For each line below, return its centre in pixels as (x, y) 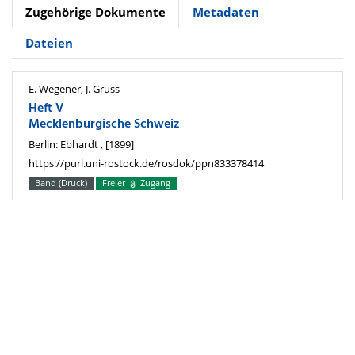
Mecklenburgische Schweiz (104, 125)
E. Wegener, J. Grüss (74, 89)
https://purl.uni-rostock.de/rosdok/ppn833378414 (146, 163)
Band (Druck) (61, 183)
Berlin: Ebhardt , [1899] (81, 144)
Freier (115, 183)
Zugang (154, 183)
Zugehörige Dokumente (95, 12)
